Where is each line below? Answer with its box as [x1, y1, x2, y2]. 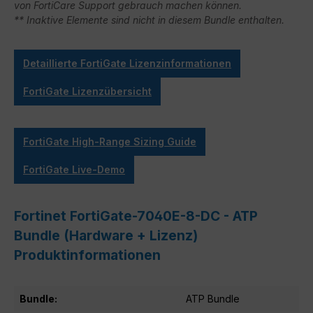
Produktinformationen [14, 246, 161, 263]
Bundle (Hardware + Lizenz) [14, 226, 198, 244]
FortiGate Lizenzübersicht [23, 85, 152, 97]
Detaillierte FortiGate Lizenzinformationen [23, 57, 231, 69]
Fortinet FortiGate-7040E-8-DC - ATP [14, 207, 258, 224]
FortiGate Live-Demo [23, 163, 125, 175]
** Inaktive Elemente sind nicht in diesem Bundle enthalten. [14, 13, 284, 26]
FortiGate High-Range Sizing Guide [23, 135, 196, 147]
